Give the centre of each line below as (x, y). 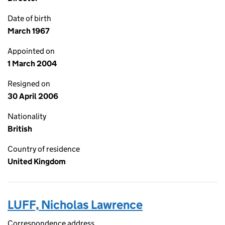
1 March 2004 (32, 64)
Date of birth (29, 18)
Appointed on (31, 51)
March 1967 (29, 31)
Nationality (27, 116)
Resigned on (29, 84)
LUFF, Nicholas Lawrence (75, 205)
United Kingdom (37, 161)
